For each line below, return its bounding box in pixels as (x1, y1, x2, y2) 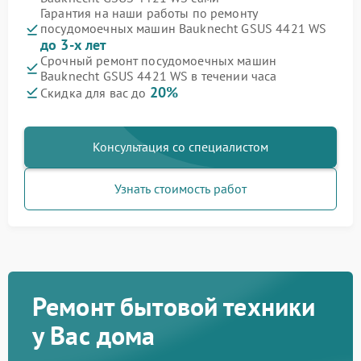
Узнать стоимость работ (114, 180, 247, 197)
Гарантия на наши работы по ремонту (40, 5, 258, 22)
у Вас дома (32, 318, 156, 353)
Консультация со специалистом (93, 139, 268, 156)
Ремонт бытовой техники (32, 289, 316, 324)
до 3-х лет (40, 35, 107, 55)
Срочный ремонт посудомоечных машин (40, 52, 277, 69)
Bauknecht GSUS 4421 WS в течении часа (40, 68, 277, 85)
